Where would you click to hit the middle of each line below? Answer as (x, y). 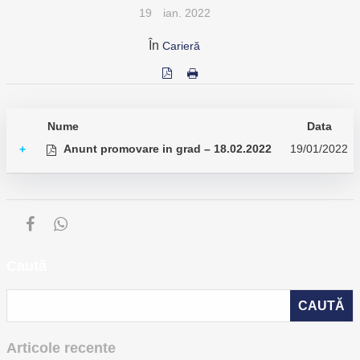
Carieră (181, 46)
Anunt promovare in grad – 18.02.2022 (168, 149)
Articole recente (61, 348)
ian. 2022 (186, 13)
